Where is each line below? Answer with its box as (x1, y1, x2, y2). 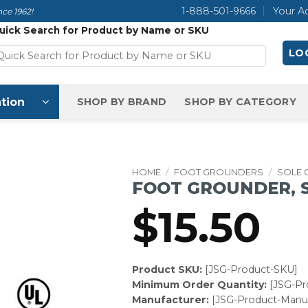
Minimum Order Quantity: (131, 278, 267, 291)
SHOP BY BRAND (76, 96, 167, 108)
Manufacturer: (131, 294, 209, 307)
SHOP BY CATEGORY (184, 96, 296, 108)
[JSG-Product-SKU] (201, 263, 298, 276)
